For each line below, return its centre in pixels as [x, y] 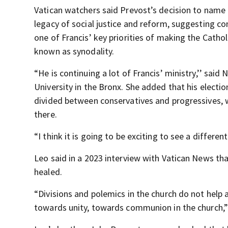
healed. [48, 172]
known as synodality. [74, 51]
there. [46, 114]
